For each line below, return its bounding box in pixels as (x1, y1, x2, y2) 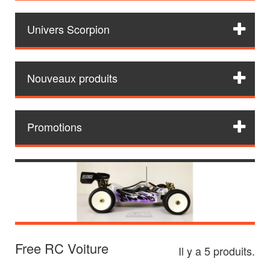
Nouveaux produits (27, 70, 118, 86)
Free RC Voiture (15, 239, 112, 257)
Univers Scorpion (27, 21, 110, 37)
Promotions (27, 119, 82, 134)
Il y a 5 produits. (178, 243, 255, 259)
